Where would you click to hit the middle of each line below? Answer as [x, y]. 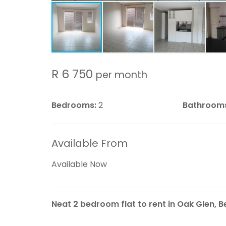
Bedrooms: [74, 105]
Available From [90, 143]
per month [122, 75]
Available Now [79, 164]
